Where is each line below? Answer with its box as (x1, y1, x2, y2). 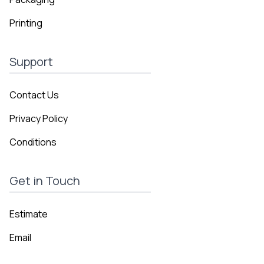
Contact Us (9, 88, 59, 102)
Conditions (9, 136, 57, 149)
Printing (9, 16, 42, 30)
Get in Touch (9, 173, 80, 189)
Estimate (9, 207, 48, 221)
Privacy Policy (9, 112, 68, 126)
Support (9, 54, 53, 70)
